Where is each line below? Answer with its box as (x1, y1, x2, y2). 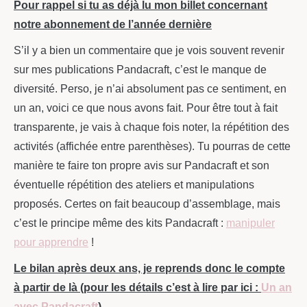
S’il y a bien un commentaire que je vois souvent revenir (14, 44, 284, 56)
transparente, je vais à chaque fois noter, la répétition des (14, 121, 289, 133)
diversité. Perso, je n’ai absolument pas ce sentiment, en (14, 82, 286, 95)
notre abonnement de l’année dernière (14, 18, 212, 30)
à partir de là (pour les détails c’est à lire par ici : (14, 281, 261, 293)
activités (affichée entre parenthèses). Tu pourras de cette (14, 140, 291, 152)
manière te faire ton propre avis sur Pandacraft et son (14, 159, 269, 171)
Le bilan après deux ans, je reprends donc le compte (14, 262, 285, 274)
